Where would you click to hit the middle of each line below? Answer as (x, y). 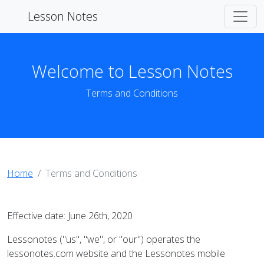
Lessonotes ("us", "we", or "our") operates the (104, 239)
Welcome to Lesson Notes (132, 71)
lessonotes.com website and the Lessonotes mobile (116, 253)
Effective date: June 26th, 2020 (70, 216)
